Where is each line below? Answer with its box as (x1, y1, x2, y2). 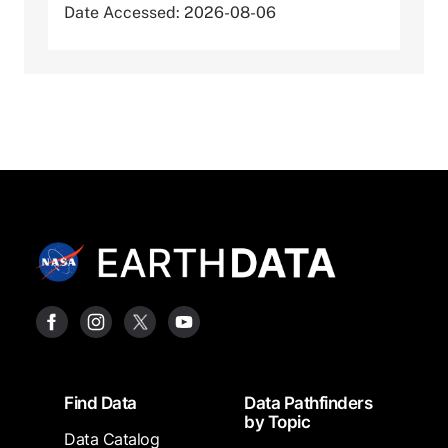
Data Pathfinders (244, 393, 372, 414)
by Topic (244, 412, 310, 433)
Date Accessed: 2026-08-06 (64, 2, 276, 22)
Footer (11, 382, 78, 409)
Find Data (64, 393, 137, 414)
